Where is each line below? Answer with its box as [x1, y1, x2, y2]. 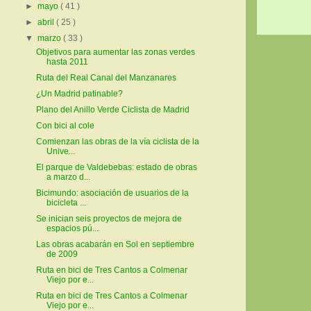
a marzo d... [46, 172, 90, 183]
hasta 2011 [46, 57, 88, 67]
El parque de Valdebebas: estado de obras [35, 162, 197, 173]
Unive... [46, 146, 75, 157]
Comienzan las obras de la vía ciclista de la [35, 137, 199, 147]
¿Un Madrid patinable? [35, 89, 123, 99]
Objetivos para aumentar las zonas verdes [35, 47, 195, 58]
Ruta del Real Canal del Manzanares [35, 73, 176, 83]
